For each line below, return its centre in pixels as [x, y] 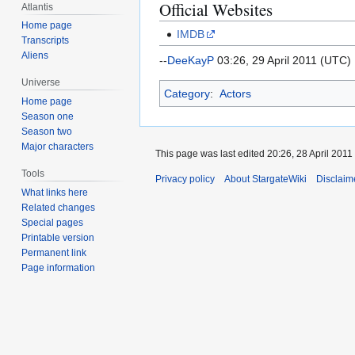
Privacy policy [185, 179]
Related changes [59, 207]
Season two [47, 132]
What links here [55, 192]
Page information [59, 267]
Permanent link [54, 252]
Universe [41, 83]
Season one [48, 117]
